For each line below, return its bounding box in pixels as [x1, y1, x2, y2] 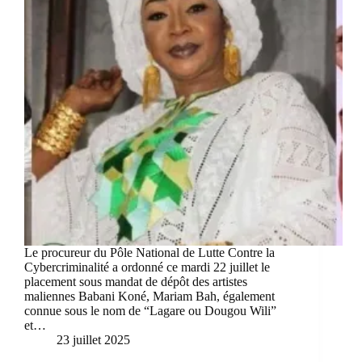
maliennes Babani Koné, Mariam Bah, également [24, 289, 275, 304]
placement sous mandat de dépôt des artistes [24, 275, 247, 289]
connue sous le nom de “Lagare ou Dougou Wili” [24, 304, 276, 318]
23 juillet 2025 [57, 333, 130, 347]
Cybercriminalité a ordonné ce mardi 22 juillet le [24, 260, 270, 275]
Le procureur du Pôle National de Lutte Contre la [24, 246, 275, 260]
